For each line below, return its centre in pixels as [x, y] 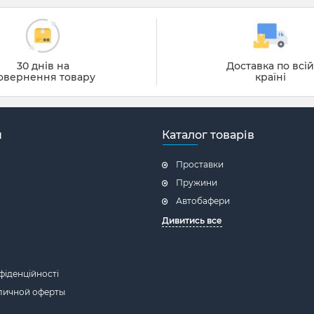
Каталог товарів [208, 135]
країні [270, 77]
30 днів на [43, 66]
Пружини [197, 183]
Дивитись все [192, 221]
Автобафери [203, 201]
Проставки [200, 165]
